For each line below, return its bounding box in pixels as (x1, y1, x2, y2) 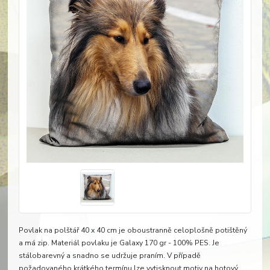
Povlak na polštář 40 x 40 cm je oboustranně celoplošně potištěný (18, 225, 247, 235)
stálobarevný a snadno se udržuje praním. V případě (18, 250, 201, 260)
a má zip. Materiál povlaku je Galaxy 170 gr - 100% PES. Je (18, 237, 219, 248)
